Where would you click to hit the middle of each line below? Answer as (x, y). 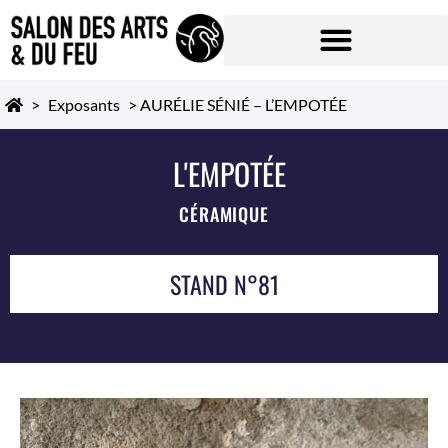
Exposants (84, 104)
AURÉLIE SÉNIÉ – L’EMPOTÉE (243, 104)
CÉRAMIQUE (224, 214)
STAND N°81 (224, 284)
